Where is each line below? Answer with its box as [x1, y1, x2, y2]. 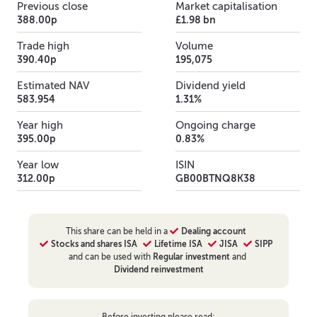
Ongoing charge [175, 119, 255, 131]
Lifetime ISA [154, 238, 202, 249]
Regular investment [153, 251, 230, 262]
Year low [17, 158, 59, 171]
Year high [17, 119, 63, 131]
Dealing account [180, 226, 246, 236]
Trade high [17, 40, 69, 52]
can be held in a [104, 226, 170, 236]
